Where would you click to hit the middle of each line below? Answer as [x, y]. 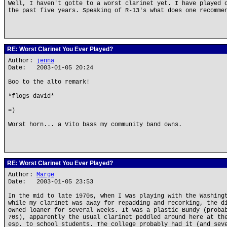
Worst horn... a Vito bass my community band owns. [95, 125]
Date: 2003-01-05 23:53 [51, 182]
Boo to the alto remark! [49, 82]
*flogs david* [31, 96]
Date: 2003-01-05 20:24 [51, 68]
